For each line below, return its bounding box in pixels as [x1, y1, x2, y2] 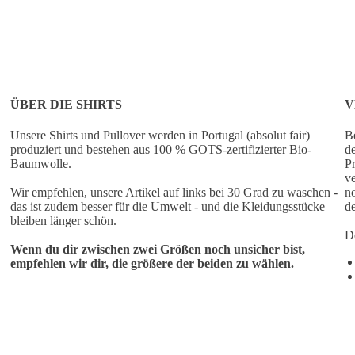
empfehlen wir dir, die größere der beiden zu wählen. [10, 257, 295, 271]
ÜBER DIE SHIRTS [10, 97, 123, 112]
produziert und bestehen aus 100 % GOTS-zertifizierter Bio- [10, 143, 312, 157]
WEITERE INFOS [185, 311, 289, 325]
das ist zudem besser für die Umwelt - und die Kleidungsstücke [10, 200, 326, 214]
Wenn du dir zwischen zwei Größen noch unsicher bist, [10, 242, 306, 257]
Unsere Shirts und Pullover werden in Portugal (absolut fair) [10, 128, 311, 143]
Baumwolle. [10, 157, 72, 171]
